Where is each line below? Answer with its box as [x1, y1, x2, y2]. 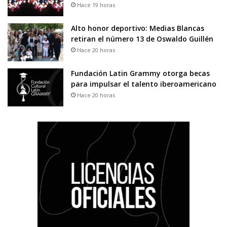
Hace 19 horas [77, 1, 115, 9]
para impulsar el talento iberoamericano [71, 79, 216, 89]
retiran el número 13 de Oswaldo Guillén [71, 34, 213, 44]
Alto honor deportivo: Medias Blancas [71, 23, 204, 33]
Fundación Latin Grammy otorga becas [71, 68, 210, 79]
